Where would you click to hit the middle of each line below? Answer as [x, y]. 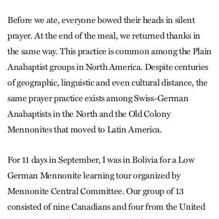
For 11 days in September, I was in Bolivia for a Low [101, 160]
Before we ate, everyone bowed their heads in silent [101, 20]
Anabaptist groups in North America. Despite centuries [108, 67]
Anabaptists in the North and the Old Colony [89, 114]
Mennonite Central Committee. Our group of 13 [96, 191]
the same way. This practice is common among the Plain [109, 52]
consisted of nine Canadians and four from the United [106, 207]
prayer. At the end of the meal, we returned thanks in [104, 36]
